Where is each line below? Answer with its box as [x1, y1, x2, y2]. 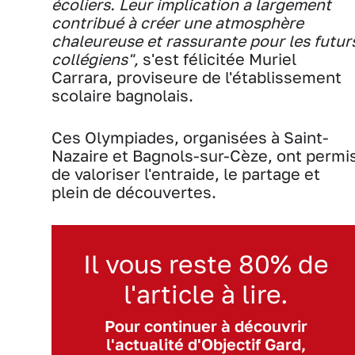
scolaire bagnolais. [52, 86, 197, 105]
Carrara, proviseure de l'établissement [52, 68, 342, 87]
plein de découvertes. [52, 183, 220, 202]
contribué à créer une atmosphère [52, 13, 303, 32]
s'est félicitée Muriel [139, 50, 296, 69]
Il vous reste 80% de [83, 249, 329, 280]
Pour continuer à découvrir [105, 317, 307, 336]
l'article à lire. [124, 279, 288, 310]
